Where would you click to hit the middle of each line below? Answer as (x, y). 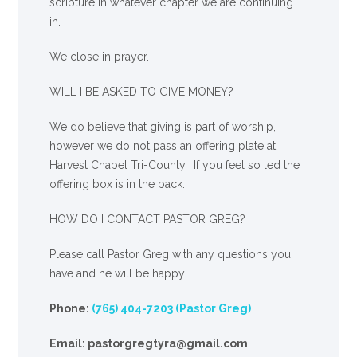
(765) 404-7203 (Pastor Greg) (172, 308)
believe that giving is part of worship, (182, 126)
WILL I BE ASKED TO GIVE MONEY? (142, 91)
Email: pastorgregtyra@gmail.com (149, 343)
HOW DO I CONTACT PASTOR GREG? (148, 219)
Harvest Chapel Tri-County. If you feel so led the (175, 165)
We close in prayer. (100, 56)
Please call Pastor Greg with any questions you (171, 254)
